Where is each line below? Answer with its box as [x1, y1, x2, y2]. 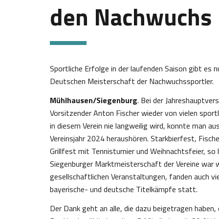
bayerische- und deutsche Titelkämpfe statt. [50, 183, 197, 195]
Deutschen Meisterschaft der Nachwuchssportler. [50, 75, 214, 87]
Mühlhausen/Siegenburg [50, 94, 137, 106]
